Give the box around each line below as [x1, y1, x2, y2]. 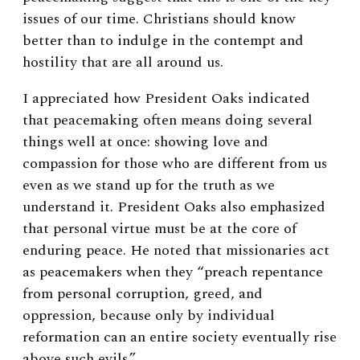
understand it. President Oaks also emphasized [22, 195, 325, 218]
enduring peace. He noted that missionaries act [22, 239, 329, 261]
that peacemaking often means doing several [22, 108, 313, 131]
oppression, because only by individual [22, 304, 275, 326]
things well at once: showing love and [22, 130, 268, 153]
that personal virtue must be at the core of [22, 217, 297, 239]
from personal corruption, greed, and [22, 282, 263, 305]
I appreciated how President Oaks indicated [22, 87, 310, 109]
